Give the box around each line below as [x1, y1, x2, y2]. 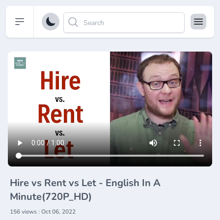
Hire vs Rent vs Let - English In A [10, 176, 161, 190]
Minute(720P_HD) [10, 190, 92, 203]
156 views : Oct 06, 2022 [10, 208, 76, 216]
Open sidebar [19, 16, 66, 27]
